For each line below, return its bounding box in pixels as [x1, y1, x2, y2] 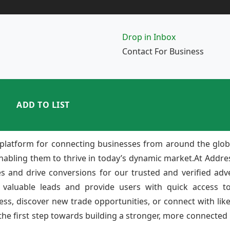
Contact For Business [122, 46, 204, 57]
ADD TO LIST [16, 99, 70, 111]
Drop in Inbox [122, 31, 176, 43]
